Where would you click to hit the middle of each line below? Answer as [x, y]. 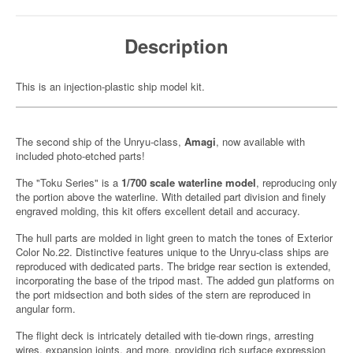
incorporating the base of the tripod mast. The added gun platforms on [175, 280]
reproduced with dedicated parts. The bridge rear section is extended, [173, 266]
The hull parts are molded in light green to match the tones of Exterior [174, 238]
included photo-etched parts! [80, 156]
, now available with [260, 141]
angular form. [46, 308]
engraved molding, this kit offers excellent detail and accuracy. [158, 211]
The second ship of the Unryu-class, [100, 141]
